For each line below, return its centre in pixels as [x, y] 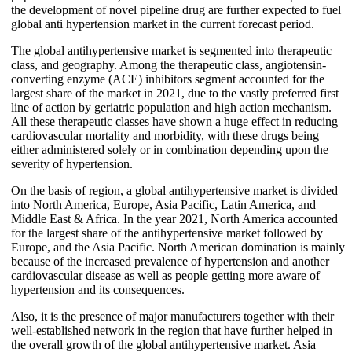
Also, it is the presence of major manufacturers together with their [172, 316]
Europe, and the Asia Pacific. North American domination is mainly [178, 247]
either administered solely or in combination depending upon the [170, 149]
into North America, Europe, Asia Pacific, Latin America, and [163, 204]
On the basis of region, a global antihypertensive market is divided [174, 190]
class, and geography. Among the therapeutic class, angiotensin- [169, 64]
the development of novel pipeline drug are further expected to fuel [176, 9]
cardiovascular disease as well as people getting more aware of [165, 275]
